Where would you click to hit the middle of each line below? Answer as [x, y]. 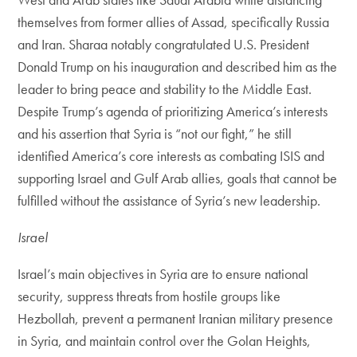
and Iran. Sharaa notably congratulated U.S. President [164, 44]
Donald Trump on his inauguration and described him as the [178, 67]
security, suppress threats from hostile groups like [149, 296]
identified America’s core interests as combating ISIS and [171, 156]
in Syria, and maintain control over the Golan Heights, [165, 341]
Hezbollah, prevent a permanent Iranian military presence [176, 318]
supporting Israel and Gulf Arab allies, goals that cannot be [178, 178]
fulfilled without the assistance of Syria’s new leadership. [169, 200]
